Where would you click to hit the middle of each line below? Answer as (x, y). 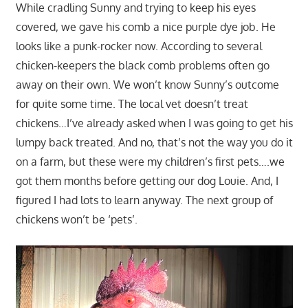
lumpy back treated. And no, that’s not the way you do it (154, 143)
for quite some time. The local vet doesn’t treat (132, 104)
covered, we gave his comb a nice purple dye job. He (145, 27)
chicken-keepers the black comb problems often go (142, 66)
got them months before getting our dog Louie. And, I (147, 181)
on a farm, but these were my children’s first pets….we (150, 162)
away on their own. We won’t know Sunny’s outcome (147, 85)
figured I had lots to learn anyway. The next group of (144, 200)
